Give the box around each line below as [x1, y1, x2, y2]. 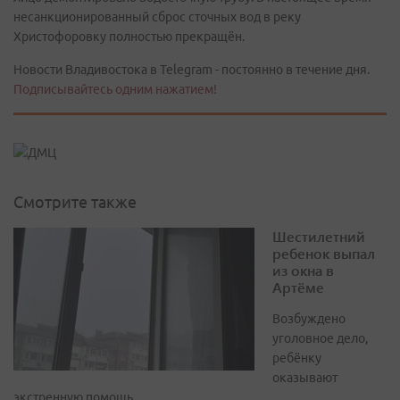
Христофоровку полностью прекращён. [13, 29, 245, 44]
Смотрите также [13, 193, 137, 212]
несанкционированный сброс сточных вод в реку [13, 9, 301, 24]
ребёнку [272, 351, 321, 366]
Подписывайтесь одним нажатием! [13, 81, 217, 96]
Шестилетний [272, 227, 365, 246]
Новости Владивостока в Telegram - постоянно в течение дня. [13, 62, 370, 77]
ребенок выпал [272, 244, 375, 263]
